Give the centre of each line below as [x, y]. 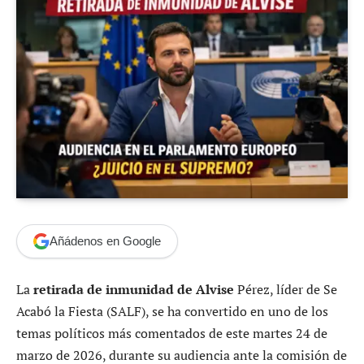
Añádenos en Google [105, 241]
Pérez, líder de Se [286, 289]
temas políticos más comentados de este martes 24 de [172, 333]
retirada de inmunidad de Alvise [134, 289]
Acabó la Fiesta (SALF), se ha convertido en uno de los [172, 311]
